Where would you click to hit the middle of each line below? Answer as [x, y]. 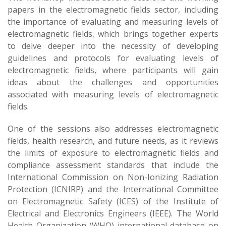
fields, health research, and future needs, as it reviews [113, 141]
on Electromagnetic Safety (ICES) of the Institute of [113, 201]
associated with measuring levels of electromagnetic [113, 94]
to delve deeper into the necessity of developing [113, 46]
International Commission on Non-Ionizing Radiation [113, 177]
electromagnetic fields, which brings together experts [113, 34]
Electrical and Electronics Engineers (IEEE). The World [113, 213]
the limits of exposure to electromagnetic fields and [113, 153]
